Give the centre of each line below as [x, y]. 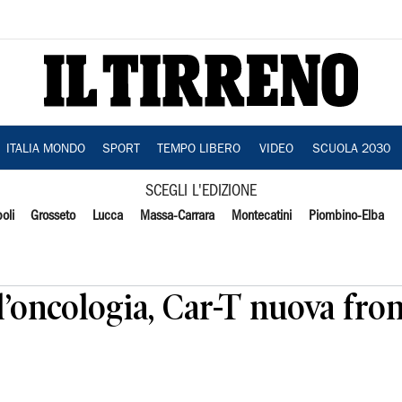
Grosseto [53, 216]
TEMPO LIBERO [198, 150]
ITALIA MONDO [45, 150]
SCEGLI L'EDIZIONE [201, 192]
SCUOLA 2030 [351, 150]
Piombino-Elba [346, 216]
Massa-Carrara [178, 216]
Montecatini [261, 216]
